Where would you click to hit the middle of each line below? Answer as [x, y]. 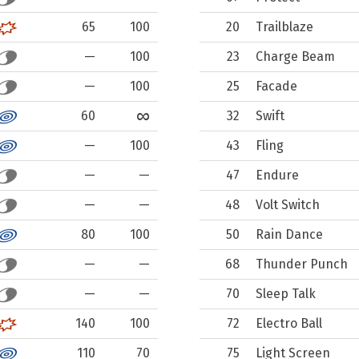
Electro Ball [289, 323]
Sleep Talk [286, 294]
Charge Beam [295, 56]
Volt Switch [288, 205]
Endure [277, 175]
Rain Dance [289, 234]
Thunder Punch [302, 264]
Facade [276, 86]
